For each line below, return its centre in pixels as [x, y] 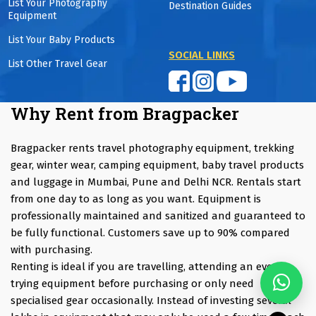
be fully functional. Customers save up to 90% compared [150, 233]
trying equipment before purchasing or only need [132, 284]
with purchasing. [51, 250]
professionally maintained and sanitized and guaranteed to [158, 216]
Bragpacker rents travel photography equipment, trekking [152, 148]
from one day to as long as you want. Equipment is [136, 199]
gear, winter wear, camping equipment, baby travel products [157, 165]
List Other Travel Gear [58, 64]
